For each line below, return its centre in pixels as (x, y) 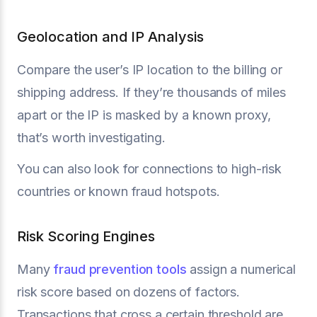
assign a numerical (241, 269)
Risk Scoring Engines (86, 236)
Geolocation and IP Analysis (110, 36)
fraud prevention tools (120, 269)
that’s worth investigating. (91, 137)
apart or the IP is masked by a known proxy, (144, 115)
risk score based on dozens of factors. (129, 292)
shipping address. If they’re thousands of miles (151, 92)
